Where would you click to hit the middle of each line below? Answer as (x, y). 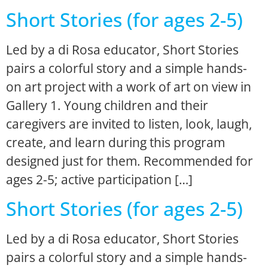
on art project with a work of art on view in (129, 86)
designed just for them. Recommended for (130, 161)
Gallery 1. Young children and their (107, 105)
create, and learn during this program (115, 142)
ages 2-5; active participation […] (99, 179)
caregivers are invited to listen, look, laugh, (129, 124)
